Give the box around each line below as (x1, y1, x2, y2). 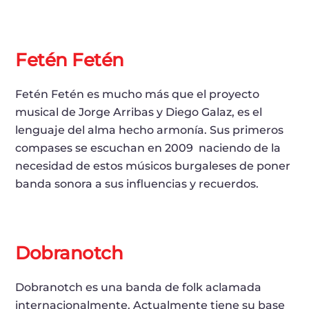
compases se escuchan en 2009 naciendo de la (15, 141, 281, 155)
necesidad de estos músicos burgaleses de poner (15, 159, 291, 173)
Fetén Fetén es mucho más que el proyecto (15, 88, 260, 101)
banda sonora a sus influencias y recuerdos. (15, 177, 262, 191)
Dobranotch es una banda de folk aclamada (15, 281, 262, 295)
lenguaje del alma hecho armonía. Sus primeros (15, 123, 284, 137)
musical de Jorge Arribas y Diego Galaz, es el (15, 106, 263, 119)
